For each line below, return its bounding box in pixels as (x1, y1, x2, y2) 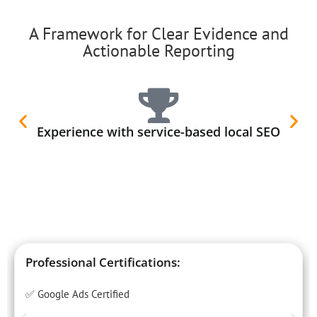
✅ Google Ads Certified (25, 287, 129, 301)
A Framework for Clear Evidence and (28, 22, 289, 45)
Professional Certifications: (25, 253, 180, 270)
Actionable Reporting (82, 39, 235, 62)
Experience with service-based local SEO (37, 122, 280, 140)
